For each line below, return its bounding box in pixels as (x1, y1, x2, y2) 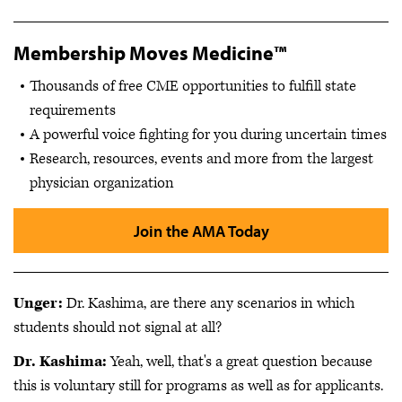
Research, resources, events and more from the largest (30, 149, 373, 170)
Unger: (13, 293, 66, 314)
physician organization (30, 173, 174, 194)
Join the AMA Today (133, 220, 269, 241)
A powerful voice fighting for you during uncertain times (30, 125, 387, 145)
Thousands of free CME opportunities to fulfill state (30, 76, 356, 97)
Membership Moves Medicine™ (13, 39, 286, 66)
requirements (30, 100, 116, 121)
